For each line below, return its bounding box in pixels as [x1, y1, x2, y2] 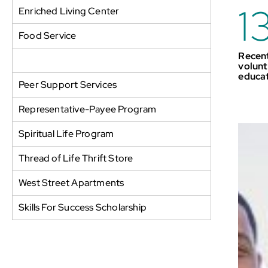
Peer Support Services [19, 78, 117, 91]
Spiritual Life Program [19, 127, 114, 140]
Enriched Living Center [19, 4, 120, 17]
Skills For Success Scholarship [19, 200, 147, 214]
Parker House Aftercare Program [19, 53, 160, 66]
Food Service [19, 29, 77, 42]
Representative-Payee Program [19, 102, 157, 115]
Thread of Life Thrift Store [19, 151, 133, 165]
